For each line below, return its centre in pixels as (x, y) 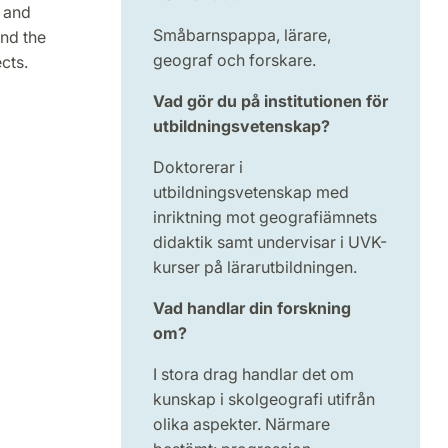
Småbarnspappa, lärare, (241, 35)
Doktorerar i (197, 167)
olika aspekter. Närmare (241, 424)
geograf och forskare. (234, 60)
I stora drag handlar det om (253, 374)
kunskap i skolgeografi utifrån (263, 399)
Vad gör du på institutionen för (270, 101)
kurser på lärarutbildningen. (256, 267)
